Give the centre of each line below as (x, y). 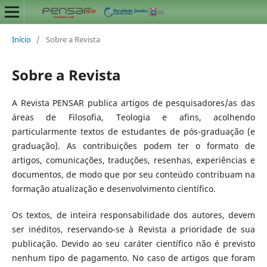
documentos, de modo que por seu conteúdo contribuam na (133, 174)
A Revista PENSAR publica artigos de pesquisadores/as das (133, 103)
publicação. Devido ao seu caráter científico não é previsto (133, 243)
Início (21, 39)
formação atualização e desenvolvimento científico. (114, 188)
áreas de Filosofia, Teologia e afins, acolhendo (133, 117)
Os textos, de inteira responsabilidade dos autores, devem (133, 215)
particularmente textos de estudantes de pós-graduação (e (133, 131)
